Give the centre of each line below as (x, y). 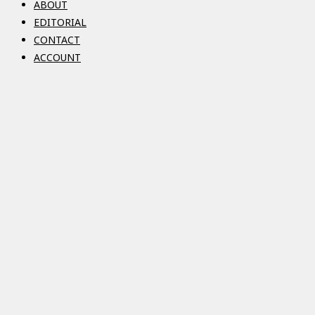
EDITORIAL (60, 22)
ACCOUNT (57, 58)
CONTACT (57, 40)
